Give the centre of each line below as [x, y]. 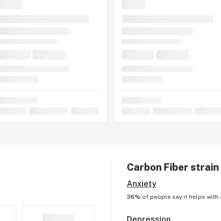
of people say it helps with [181, 197]
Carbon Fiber [157, 167]
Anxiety [141, 184]
